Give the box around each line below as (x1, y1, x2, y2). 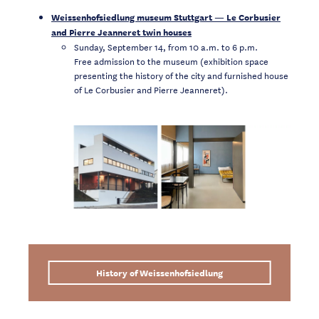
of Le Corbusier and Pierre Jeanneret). (74, 81, 228, 96)
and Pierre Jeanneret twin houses (51, 23, 192, 39)
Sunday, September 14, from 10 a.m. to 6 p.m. (74, 38, 258, 53)
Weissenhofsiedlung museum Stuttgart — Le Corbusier (51, 9, 281, 24)
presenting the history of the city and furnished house (74, 67, 288, 82)
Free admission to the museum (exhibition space (74, 53, 268, 68)
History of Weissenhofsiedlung (95, 264, 223, 280)
